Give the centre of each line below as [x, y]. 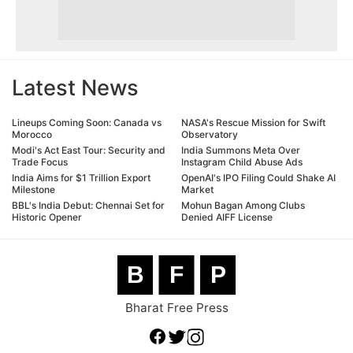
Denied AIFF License [227, 217]
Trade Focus [40, 162]
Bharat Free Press [176, 307]
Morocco [32, 134]
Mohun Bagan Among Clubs [243, 205]
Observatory [210, 134]
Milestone [33, 189]
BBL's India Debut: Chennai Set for [88, 205]
